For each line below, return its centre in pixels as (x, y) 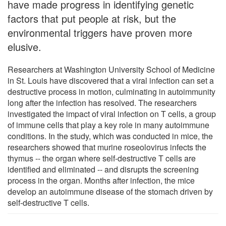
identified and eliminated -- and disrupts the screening (103, 169)
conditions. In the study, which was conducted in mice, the (110, 136)
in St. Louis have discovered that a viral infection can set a (111, 80)
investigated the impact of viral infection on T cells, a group (112, 114)
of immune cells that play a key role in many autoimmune (108, 125)
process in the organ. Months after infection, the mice (101, 180)
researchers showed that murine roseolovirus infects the (107, 147)
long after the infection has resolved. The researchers (102, 102)
